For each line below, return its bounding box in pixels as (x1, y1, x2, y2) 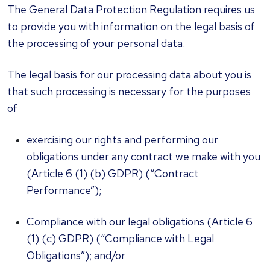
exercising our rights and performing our (27, 133, 218, 146)
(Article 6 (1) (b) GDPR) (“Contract (27, 166, 199, 180)
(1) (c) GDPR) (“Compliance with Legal (27, 231, 214, 245)
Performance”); (27, 183, 101, 197)
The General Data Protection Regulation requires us (7, 2, 255, 16)
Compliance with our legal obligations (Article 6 (27, 215, 253, 228)
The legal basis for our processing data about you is (7, 67, 251, 81)
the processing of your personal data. (7, 36, 185, 50)
